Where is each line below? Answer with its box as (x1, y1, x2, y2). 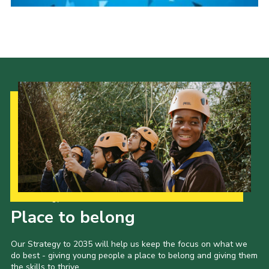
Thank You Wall (23, 76, 100, 90)
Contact (23, 31, 62, 46)
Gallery (23, 9, 59, 23)
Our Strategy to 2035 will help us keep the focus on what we (10, 238, 247, 250)
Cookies (23, 98, 61, 112)
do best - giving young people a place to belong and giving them (10, 250, 258, 262)
